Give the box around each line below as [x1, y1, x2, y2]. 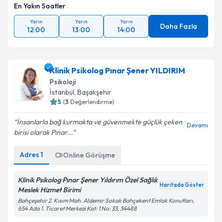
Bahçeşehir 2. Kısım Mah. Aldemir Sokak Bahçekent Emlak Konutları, [18, 197, 194, 204]
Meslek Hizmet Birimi [18, 185, 81, 194]
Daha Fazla [160, 22, 197, 31]
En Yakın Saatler [14, 1, 65, 10]
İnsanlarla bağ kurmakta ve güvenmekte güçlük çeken [17, 117, 182, 126]
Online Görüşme [63, 151, 115, 160]
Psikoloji [50, 77, 76, 86]
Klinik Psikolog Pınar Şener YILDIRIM [50, 65, 185, 75]
